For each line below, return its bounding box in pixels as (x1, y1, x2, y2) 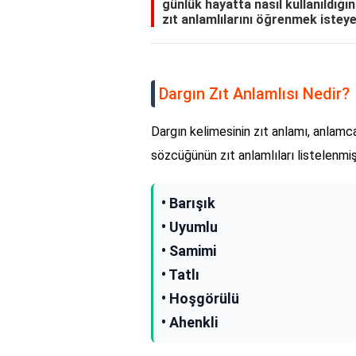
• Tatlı (161, 266, 199, 284)
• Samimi (161, 242, 216, 260)
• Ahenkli (161, 314, 218, 331)
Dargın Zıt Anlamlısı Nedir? (159, 84, 350, 104)
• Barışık (161, 195, 215, 212)
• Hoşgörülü (161, 290, 239, 308)
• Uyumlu (161, 219, 218, 236)
